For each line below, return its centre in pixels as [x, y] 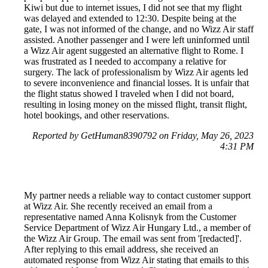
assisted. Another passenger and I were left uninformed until [137, 40]
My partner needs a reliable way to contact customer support [137, 196]
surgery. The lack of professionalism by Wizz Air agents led [136, 72]
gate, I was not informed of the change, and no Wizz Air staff [139, 29]
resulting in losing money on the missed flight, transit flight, [135, 105]
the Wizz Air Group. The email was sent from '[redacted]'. [133, 239]
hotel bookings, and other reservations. [97, 115]
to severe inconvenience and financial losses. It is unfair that [136, 83]
